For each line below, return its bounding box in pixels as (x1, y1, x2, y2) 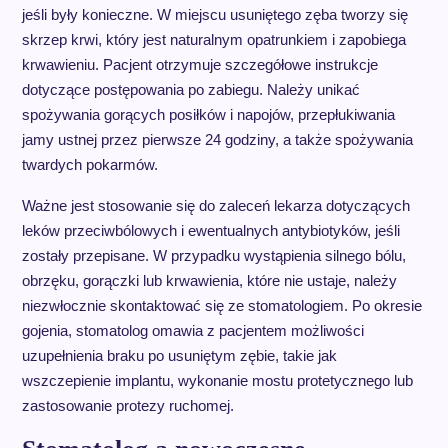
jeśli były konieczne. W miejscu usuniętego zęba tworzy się (21, 6, 408, 23)
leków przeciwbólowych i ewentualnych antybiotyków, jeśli (21, 222, 400, 239)
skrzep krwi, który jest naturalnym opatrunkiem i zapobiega (21, 31, 406, 48)
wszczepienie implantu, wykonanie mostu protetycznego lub (21, 372, 413, 389)
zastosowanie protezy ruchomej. (21, 397, 234, 414)
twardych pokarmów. (21, 156, 158, 173)
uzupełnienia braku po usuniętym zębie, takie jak (21, 347, 337, 364)
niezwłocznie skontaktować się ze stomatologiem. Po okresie (21, 297, 422, 314)
